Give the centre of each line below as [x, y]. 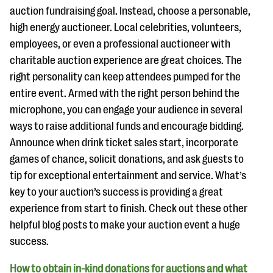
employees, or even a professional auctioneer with [120, 44]
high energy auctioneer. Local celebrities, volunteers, [126, 28]
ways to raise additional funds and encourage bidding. [127, 126]
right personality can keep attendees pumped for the [125, 77]
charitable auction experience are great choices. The [126, 61]
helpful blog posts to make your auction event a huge [125, 225]
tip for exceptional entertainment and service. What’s [128, 176]
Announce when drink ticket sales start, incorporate [124, 143]
